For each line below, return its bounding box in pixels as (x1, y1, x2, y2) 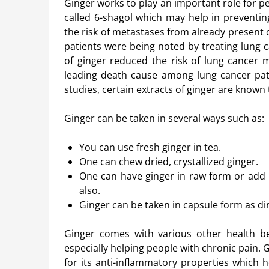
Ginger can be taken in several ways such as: (64, 112, 264, 125)
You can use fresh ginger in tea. (79, 141, 221, 154)
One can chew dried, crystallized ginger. (79, 155, 258, 168)
